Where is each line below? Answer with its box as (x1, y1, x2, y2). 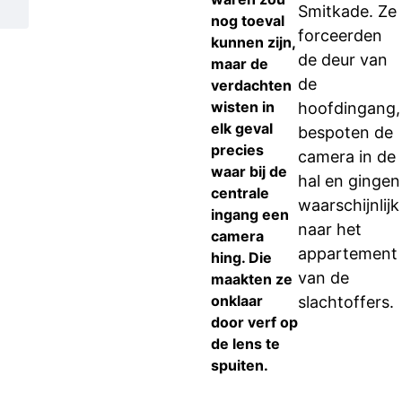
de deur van (298, 50, 388, 69)
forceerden (298, 26, 382, 45)
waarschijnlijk (298, 196, 399, 214)
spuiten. (211, 356, 268, 374)
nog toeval (211, 12, 284, 30)
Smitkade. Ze (298, 2, 397, 21)
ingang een (211, 205, 289, 223)
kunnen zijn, (211, 33, 295, 51)
